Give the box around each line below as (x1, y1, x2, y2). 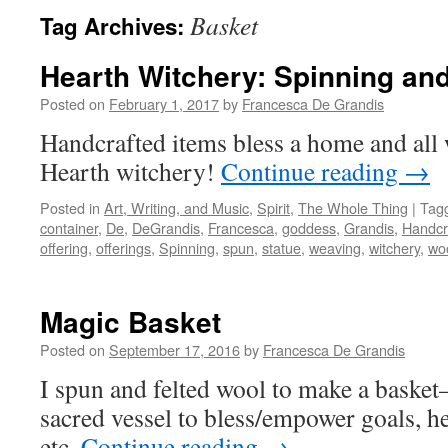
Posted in (40, 197, 100, 218)
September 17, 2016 (109, 339, 240, 360)
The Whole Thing (298, 197, 408, 218)
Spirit (257, 197, 290, 218)
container (40, 217, 98, 238)
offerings (96, 237, 151, 258)
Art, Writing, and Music (104, 197, 249, 218)
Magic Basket (40, 301, 221, 342)
